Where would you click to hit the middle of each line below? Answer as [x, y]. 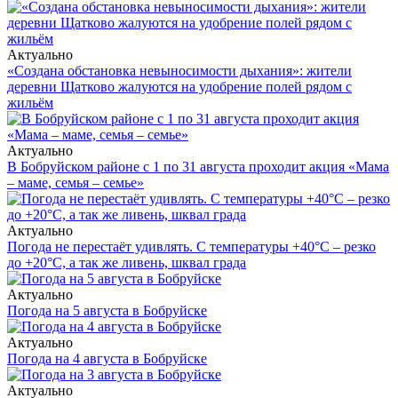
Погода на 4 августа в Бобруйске [107, 358]
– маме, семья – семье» [76, 182]
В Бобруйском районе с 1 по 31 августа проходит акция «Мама [198, 166]
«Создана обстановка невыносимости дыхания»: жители [179, 70]
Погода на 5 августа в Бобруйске [107, 310]
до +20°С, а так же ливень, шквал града [127, 262]
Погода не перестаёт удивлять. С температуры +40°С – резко [191, 246]
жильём [30, 102]
